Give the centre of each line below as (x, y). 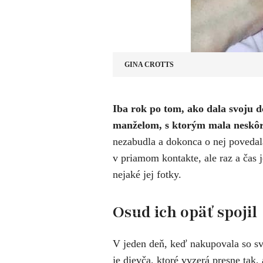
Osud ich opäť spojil (185, 212)
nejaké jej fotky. (147, 174)
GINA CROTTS (149, 65)
